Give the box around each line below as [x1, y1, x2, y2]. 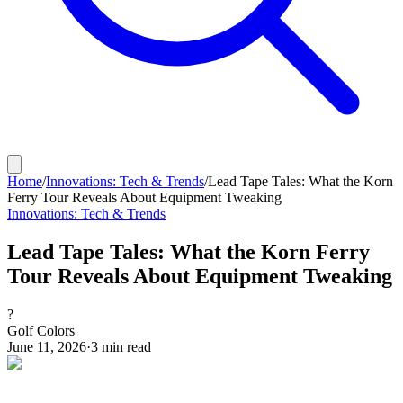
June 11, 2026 [7, 338, 86, 354]
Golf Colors [7, 322, 75, 338]
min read [98, 338, 151, 354]
